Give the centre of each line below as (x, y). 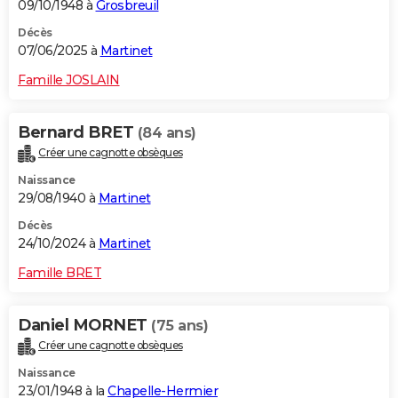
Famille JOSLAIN (69, 80)
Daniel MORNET (84, 326)
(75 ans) (179, 326)
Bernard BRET (78, 133)
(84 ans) (167, 133)
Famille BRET (60, 273)
